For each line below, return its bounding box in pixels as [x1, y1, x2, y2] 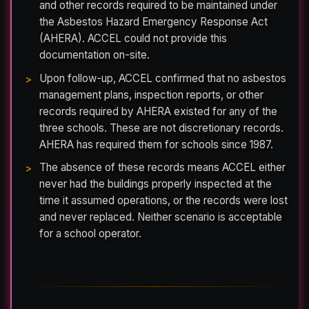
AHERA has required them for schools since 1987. [39, 137, 273, 151]
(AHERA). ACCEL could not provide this [39, 32, 227, 46]
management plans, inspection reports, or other [39, 88, 263, 101]
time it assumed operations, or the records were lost [39, 194, 288, 208]
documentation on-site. [39, 48, 150, 62]
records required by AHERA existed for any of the [39, 104, 277, 118]
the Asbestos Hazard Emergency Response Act [39, 15, 268, 29]
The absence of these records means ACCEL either [39, 161, 286, 175]
